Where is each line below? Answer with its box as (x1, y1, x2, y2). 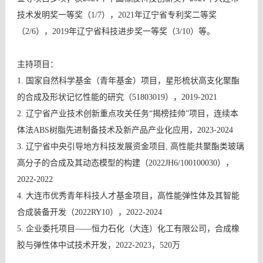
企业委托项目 (25, 224, 75, 233)
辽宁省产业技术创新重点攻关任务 (25, 109, 149, 118)
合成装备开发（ (16, 208, 75, 217)
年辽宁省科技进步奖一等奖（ (68, 27, 176, 36)
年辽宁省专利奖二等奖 (134, 11, 217, 19)
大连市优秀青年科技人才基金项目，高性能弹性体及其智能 (25, 191, 240, 200)
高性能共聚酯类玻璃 (170, 142, 244, 151)
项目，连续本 (188, 109, 238, 118)
